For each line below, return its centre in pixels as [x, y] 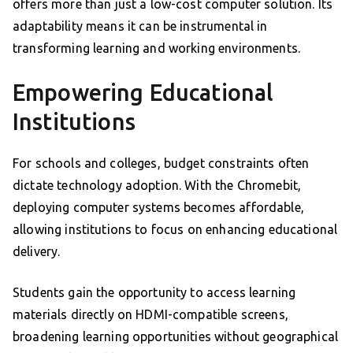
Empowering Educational [143, 93]
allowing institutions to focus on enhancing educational [175, 230]
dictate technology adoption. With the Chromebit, [157, 186]
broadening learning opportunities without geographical [176, 337]
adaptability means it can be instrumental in [140, 26]
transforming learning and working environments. [157, 48]
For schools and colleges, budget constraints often [161, 163]
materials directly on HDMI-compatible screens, [150, 315]
